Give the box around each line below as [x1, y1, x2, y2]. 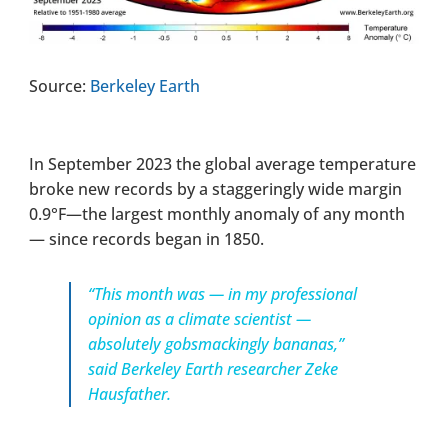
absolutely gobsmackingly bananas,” [87, 332, 344, 355]
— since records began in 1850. [29, 227, 265, 250]
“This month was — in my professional [87, 282, 357, 305]
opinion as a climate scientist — [87, 307, 311, 330]
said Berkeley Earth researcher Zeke [87, 357, 338, 380]
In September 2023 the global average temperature [29, 152, 417, 175]
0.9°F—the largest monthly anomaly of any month [29, 202, 406, 225]
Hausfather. [87, 382, 171, 405]
